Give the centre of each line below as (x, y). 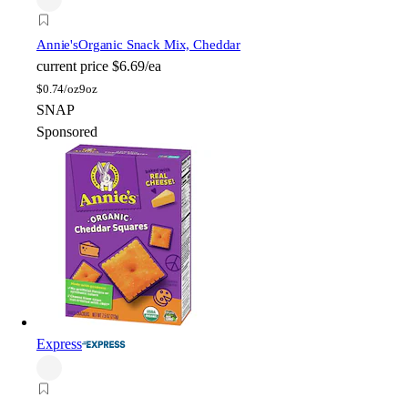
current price (72, 66)
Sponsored (67, 131)
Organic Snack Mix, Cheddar (159, 44)
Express (59, 343)
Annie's (57, 44)
